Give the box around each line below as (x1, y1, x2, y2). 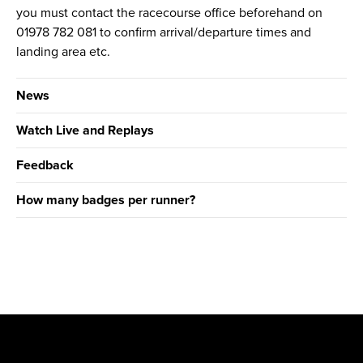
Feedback (16, 157, 74, 174)
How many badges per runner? (16, 192, 195, 209)
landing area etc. (16, 44, 110, 61)
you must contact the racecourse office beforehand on (16, 5, 322, 22)
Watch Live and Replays (16, 122, 154, 139)
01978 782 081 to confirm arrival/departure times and (16, 24, 311, 41)
